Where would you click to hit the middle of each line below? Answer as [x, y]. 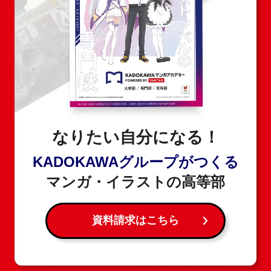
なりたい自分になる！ [135, 137]
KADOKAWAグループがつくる [135, 162]
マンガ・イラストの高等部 [135, 182]
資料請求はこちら [135, 220]
